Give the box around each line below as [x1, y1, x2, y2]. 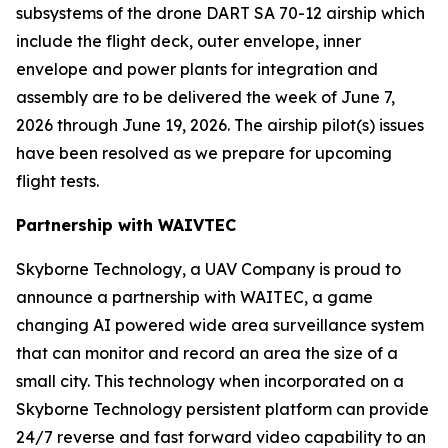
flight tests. [16, 171, 99, 191]
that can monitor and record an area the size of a [16, 343, 398, 363]
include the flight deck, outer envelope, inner [16, 31, 361, 51]
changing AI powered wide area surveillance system [16, 315, 424, 335]
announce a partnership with [16, 287, 240, 307]
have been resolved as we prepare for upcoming [16, 143, 392, 163]
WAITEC [240, 287, 304, 307]
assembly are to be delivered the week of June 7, [16, 87, 395, 107]
